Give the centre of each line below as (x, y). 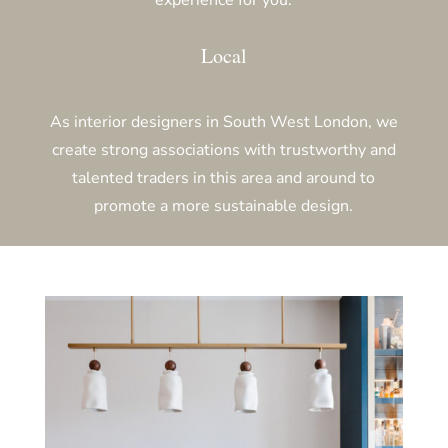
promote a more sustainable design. (224, 205)
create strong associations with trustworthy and (223, 149)
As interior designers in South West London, (210, 121)
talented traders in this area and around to (224, 177)
